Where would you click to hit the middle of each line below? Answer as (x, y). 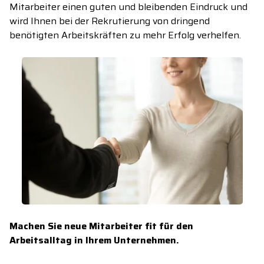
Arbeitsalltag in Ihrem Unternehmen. (94, 240)
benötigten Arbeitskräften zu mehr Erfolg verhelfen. (125, 35)
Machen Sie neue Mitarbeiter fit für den (101, 226)
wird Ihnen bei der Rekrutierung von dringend (110, 21)
